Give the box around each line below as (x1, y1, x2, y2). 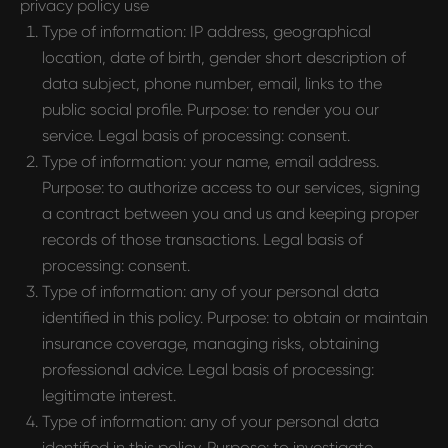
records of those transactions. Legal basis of (42, 230, 363, 249)
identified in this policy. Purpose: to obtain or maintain (42, 308, 428, 327)
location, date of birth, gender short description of (42, 48, 406, 67)
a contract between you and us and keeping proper (42, 204, 419, 223)
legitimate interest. (42, 386, 176, 405)
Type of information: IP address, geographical (42, 22, 371, 41)
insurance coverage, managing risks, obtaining (42, 334, 379, 353)
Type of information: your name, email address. (42, 152, 379, 171)
